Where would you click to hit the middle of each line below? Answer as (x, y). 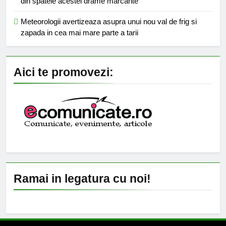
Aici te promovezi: (64, 72)
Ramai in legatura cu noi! (82, 179)
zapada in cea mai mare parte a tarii (79, 32)
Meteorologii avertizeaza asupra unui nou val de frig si (109, 21)
